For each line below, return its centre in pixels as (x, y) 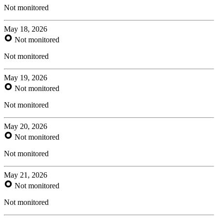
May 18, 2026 (26, 29)
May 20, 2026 (26, 126)
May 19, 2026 (26, 77)
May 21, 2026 (26, 175)
